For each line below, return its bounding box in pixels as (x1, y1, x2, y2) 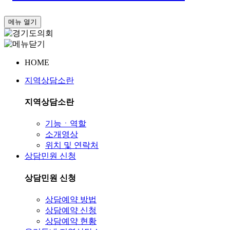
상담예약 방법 (45, 195, 97, 204)
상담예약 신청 (45, 205, 97, 215)
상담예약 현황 (45, 216, 97, 225)
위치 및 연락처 (45, 141, 99, 150)
